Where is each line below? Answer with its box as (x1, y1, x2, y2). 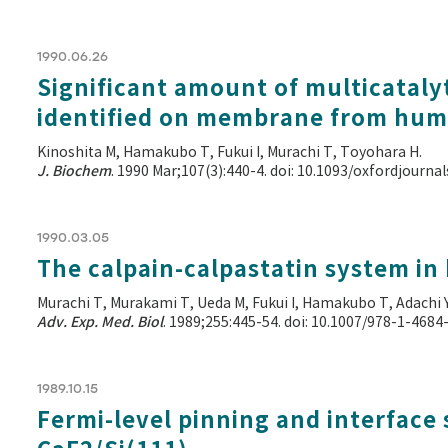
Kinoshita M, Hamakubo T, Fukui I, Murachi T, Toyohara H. (37, 144, 422, 161)
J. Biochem (37, 162, 111, 180)
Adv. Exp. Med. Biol (37, 313, 163, 331)
